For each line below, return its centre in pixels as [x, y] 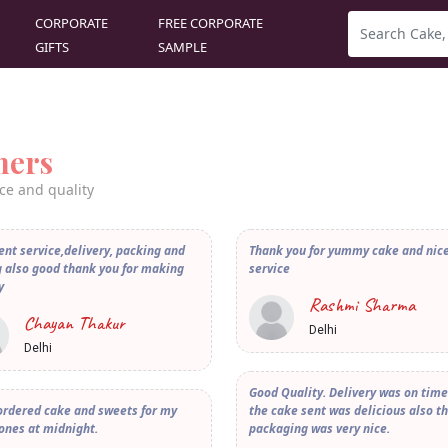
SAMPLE [182, 46]
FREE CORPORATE [210, 22]
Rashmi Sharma [362, 305]
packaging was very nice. [319, 429]
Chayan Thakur [74, 323]
